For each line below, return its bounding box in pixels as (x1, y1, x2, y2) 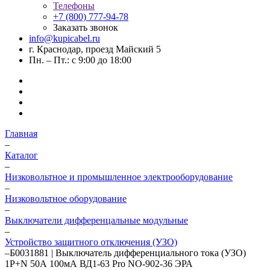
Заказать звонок (53, 22, 118, 33)
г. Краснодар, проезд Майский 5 (29, 44, 161, 54)
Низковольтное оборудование (5, 193, 127, 204)
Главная (5, 128, 37, 139)
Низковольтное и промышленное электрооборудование (5, 172, 233, 182)
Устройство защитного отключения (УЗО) (5, 237, 177, 247)
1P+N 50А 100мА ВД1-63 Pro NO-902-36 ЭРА (5, 259, 193, 269)
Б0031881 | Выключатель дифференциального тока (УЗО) (10, 248, 246, 258)
